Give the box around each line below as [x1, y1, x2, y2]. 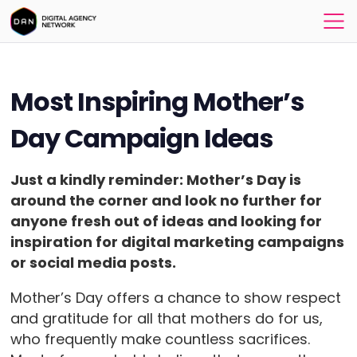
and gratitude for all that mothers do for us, [10, 308, 323, 328]
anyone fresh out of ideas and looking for [10, 211, 322, 231]
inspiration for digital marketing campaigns [10, 232, 344, 252]
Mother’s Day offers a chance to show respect [10, 288, 341, 308]
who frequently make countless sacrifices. [10, 329, 310, 349]
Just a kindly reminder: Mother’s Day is [10, 170, 301, 190]
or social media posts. [10, 253, 179, 273]
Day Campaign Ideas [10, 120, 273, 156]
